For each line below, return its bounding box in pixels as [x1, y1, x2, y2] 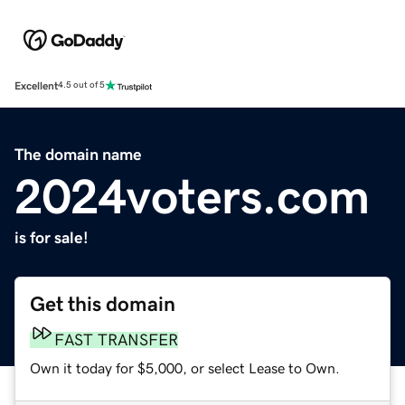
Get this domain [30, 293, 175, 315]
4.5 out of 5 [58, 80, 105, 90]
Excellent [14, 80, 58, 91]
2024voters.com [14, 171, 370, 221]
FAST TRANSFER [54, 331, 178, 348]
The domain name [14, 146, 142, 163]
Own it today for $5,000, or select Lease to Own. [30, 360, 340, 375]
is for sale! [14, 229, 89, 246]
